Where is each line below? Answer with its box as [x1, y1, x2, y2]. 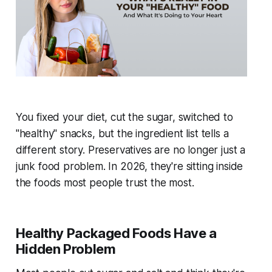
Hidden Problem [15, 241, 116, 257]
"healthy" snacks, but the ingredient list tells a [15, 127, 229, 140]
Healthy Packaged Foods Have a [15, 225, 217, 242]
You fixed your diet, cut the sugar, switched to [15, 111, 233, 124]
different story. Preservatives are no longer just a [15, 144, 246, 157]
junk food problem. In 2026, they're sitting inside [15, 160, 243, 173]
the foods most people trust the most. [15, 177, 194, 189]
